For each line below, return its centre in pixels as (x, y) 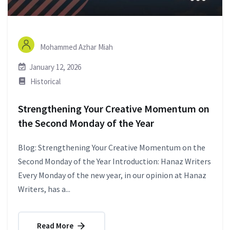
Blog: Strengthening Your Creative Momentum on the (112, 147)
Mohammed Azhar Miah (76, 47)
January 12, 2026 (55, 67)
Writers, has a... (44, 189)
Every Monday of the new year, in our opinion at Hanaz (112, 175)
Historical (45, 81)
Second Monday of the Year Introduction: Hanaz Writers (114, 161)
